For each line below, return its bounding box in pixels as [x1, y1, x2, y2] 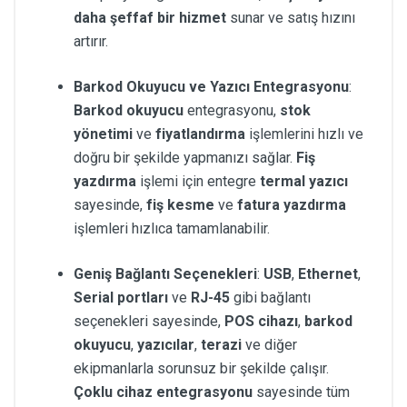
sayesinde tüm [253, 382, 350, 401]
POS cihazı [224, 312, 298, 330]
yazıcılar [137, 335, 194, 353]
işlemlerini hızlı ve [245, 124, 363, 143]
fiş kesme [146, 195, 214, 213]
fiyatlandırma [155, 124, 245, 143]
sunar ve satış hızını [226, 8, 355, 26]
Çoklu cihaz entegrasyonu [74, 382, 253, 401]
